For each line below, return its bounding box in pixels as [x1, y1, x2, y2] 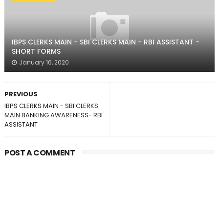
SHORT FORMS [11, 46, 61, 56]
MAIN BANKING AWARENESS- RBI [4, 110, 103, 120]
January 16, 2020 [19, 58, 69, 66]
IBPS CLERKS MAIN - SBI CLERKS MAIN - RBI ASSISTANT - [11, 37, 199, 47]
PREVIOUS [4, 89, 38, 99]
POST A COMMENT [4, 147, 75, 158]
